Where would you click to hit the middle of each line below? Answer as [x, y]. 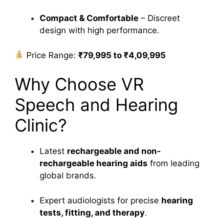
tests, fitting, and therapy [92, 212]
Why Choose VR [79, 84]
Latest [53, 151]
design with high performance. [99, 31]
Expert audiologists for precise [100, 200]
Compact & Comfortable [89, 18]
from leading [174, 164]
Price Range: [51, 55]
